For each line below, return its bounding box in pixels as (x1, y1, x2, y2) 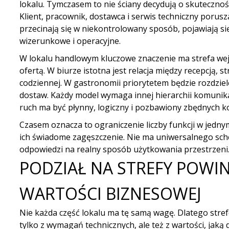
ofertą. (19, 65, 47, 76)
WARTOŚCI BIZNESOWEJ (19, 182, 201, 204)
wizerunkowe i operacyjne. (19, 35, 121, 47)
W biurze (47, 65, 81, 76)
